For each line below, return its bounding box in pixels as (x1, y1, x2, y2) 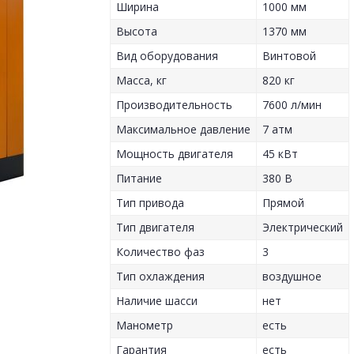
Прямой (262, 195, 305, 211)
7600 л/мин (262, 97, 322, 113)
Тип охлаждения (116, 269, 205, 284)
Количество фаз (116, 244, 205, 260)
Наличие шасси (116, 293, 198, 309)
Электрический (262, 220, 344, 235)
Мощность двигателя (116, 146, 234, 162)
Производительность (116, 97, 233, 113)
